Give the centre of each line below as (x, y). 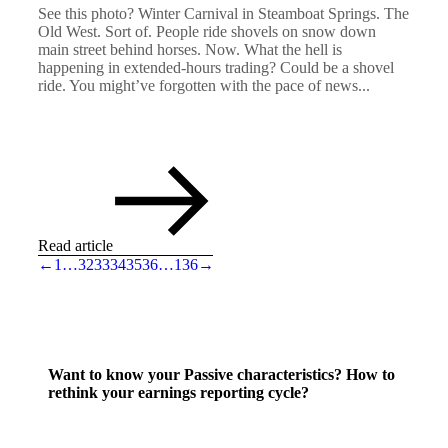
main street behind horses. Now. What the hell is (190, 50)
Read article (75, 246)
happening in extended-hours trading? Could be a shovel (216, 68)
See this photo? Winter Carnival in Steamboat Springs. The (223, 14)
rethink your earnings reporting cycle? (178, 392)
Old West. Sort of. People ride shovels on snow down (207, 32)
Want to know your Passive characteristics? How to (221, 374)
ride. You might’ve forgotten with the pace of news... (204, 86)
